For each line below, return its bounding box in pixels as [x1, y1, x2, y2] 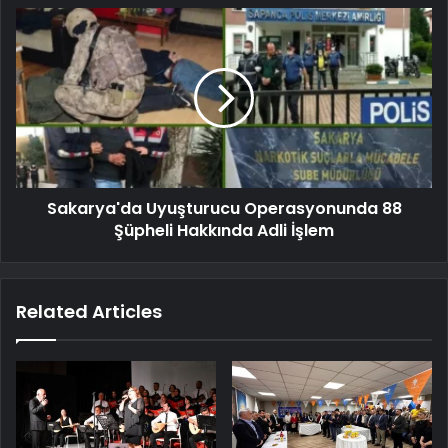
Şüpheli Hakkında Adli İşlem [114, 218, 334, 242]
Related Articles [16, 298, 162, 324]
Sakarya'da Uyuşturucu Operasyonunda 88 [46, 196, 402, 220]
